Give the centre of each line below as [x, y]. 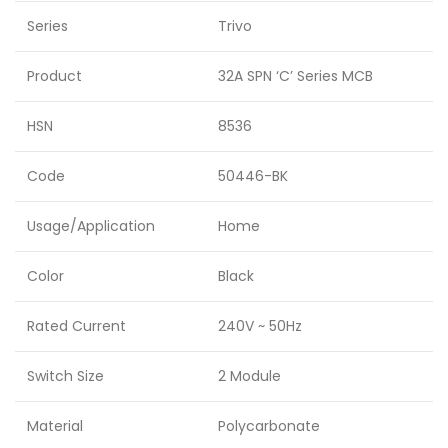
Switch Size [65, 376]
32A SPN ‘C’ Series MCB [295, 76]
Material [55, 426]
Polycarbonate [269, 426]
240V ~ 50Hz [260, 326]
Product [54, 76]
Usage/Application [91, 226]
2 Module [249, 376]
